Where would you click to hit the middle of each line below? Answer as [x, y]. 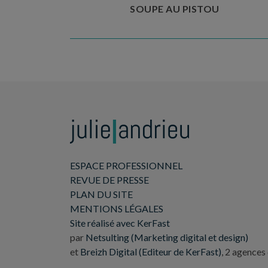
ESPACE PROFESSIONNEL [126, 165]
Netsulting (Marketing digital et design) [167, 237]
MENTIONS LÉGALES [117, 208]
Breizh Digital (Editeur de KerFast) [151, 251]
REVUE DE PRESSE [109, 179]
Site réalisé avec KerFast [120, 223]
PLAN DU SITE [101, 194]
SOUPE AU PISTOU [175, 8]
